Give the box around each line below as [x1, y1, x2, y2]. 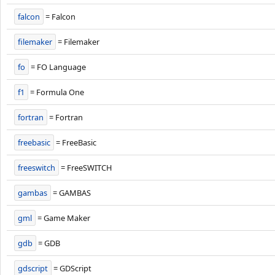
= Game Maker [36, 212, 90, 223]
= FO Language [29, 61, 86, 72]
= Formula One [28, 87, 84, 98]
